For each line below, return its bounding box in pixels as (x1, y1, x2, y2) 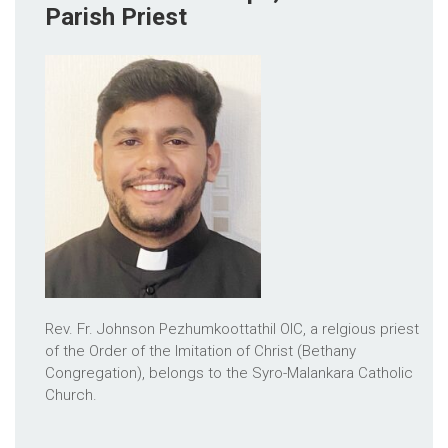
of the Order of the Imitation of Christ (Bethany (45, 341, 356, 360)
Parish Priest (45, 3, 187, 31)
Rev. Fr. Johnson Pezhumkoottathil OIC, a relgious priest (45, 319, 419, 338)
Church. (45, 385, 97, 404)
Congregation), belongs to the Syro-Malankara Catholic (45, 363, 413, 382)
